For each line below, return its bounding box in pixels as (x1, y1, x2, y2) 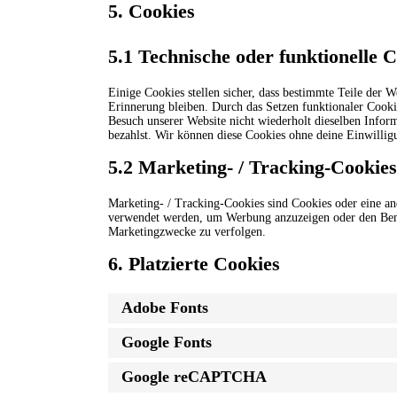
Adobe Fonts (121, 299, 208, 317)
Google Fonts (121, 333, 212, 352)
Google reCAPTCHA (121, 368, 267, 386)
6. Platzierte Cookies (108, 252, 280, 275)
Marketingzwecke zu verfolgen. (108, 224, 266, 238)
